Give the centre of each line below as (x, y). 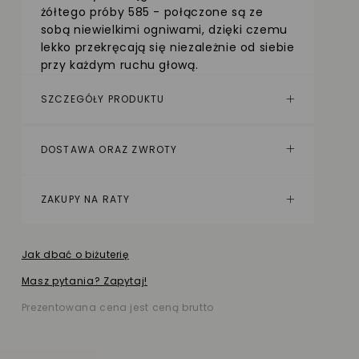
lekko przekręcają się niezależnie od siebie (167, 47)
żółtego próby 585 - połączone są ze (152, 12)
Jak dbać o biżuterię (75, 255)
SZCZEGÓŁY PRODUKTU (103, 99)
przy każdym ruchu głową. (119, 65)
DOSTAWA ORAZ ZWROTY (109, 149)
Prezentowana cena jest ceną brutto (117, 308)
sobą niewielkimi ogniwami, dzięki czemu (164, 29)
